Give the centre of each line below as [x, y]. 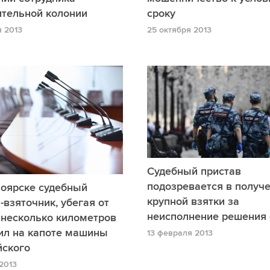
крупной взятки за [193, 201]
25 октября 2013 [179, 30]
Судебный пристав [194, 171]
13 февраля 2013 [180, 233]
